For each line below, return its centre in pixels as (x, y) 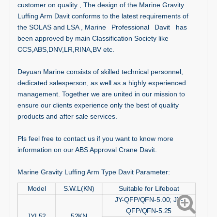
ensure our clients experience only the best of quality (98, 105)
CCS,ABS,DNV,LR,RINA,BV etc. (66, 49)
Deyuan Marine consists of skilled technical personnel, (100, 72)
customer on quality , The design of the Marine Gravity (101, 5)
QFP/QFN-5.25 (149, 210)
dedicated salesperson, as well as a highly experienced (102, 83)
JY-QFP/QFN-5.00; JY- (149, 200)
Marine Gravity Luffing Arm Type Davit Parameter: (94, 172)
